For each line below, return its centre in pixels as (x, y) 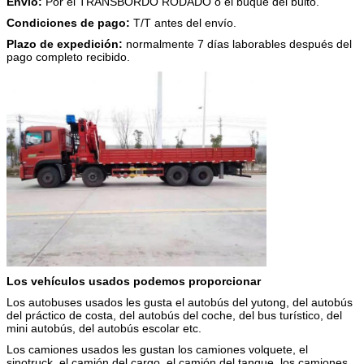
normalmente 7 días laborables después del (237, 43)
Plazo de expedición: (65, 43)
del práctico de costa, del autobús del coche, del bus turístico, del (174, 315)
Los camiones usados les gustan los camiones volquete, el (157, 349)
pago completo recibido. (68, 56)
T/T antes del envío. (183, 22)
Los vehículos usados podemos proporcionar (134, 281)
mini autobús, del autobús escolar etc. (104, 328)
